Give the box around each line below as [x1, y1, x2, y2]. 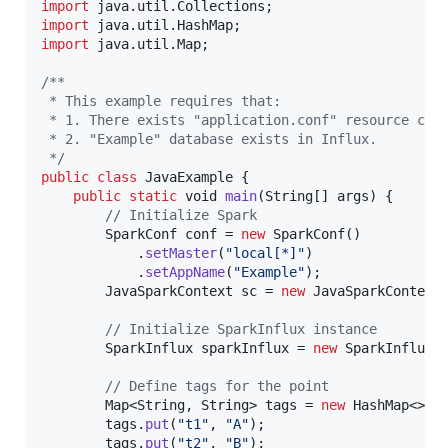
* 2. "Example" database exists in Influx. [41, 130, 377, 147]
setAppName [145, 263, 225, 280]
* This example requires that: [41, 92, 281, 109]
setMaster [145, 244, 217, 261]
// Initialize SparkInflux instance [105, 320, 377, 337]
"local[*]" [225, 244, 305, 261]
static [129, 187, 177, 204]
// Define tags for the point [105, 377, 329, 394]
